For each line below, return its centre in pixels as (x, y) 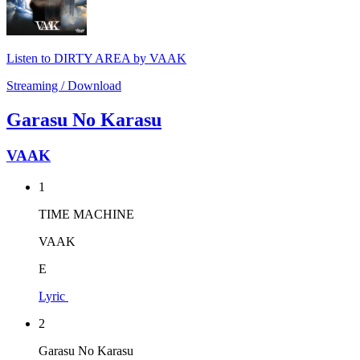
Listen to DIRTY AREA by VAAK (96, 59)
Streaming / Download (64, 86)
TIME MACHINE (86, 214)
